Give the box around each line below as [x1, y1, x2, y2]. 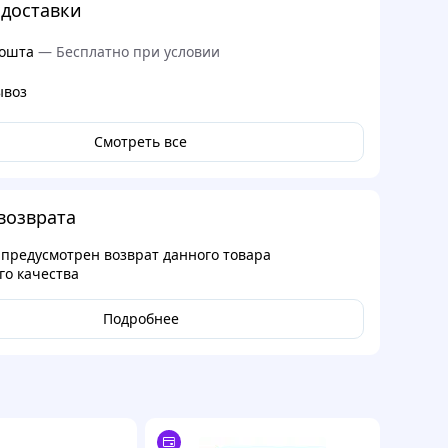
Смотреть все [94, 132, 188, 151]
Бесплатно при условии [55, 42, 220, 61]
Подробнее [102, 309, 179, 328]
